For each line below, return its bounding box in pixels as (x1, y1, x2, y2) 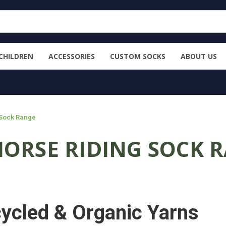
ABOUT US (181, 51, 217, 61)
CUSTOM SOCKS (110, 51, 165, 61)
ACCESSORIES (48, 51, 95, 61)
